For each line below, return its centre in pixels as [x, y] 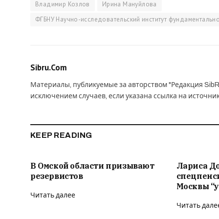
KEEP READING [61, 135]
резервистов [57, 176]
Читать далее [53, 195]
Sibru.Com [49, 67]
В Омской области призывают [92, 165]
